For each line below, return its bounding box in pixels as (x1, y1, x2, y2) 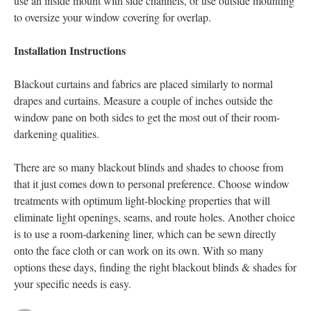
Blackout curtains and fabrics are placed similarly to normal (14, 76, 273, 91)
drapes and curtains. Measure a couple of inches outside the (14, 93, 273, 108)
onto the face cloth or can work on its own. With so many (14, 243, 264, 258)
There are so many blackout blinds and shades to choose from (14, 160, 283, 174)
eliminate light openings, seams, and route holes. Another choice (14, 210, 295, 224)
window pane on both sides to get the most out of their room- (14, 110, 280, 124)
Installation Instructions (14, 42, 126, 58)
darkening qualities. (14, 126, 103, 141)
